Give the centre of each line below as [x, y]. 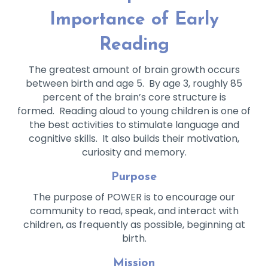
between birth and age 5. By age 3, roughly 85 [134, 84]
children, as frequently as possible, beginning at [134, 225]
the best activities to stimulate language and [134, 125]
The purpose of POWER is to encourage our [134, 197]
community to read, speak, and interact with [134, 211]
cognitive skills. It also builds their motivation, [134, 139]
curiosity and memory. [134, 153]
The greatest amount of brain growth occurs [134, 70]
